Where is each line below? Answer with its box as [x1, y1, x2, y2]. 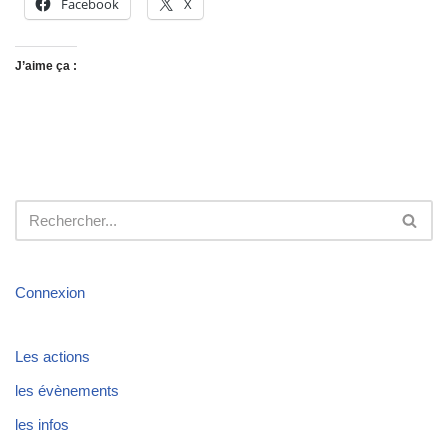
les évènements [15, 381, 119, 399]
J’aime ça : [15, 58, 77, 73]
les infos [15, 415, 69, 433]
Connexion [15, 283, 85, 301]
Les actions [15, 347, 90, 365]
